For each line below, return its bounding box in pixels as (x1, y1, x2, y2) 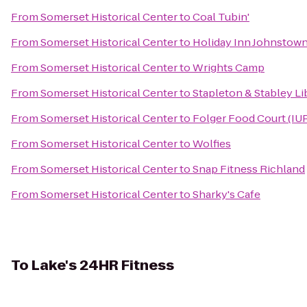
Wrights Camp (193, 60, 265, 75)
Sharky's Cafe (193, 187, 260, 201)
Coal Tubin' (193, 10, 249, 24)
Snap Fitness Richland (193, 162, 305, 176)
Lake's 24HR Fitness (32, 256, 174, 275)
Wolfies (193, 136, 231, 151)
